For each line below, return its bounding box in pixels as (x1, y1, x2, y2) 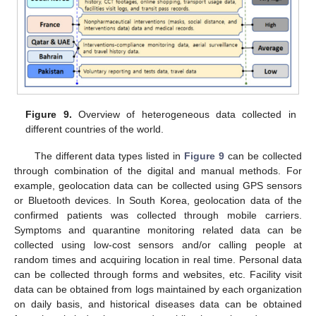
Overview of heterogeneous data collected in (71, 108, 296, 120)
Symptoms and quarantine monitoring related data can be (14, 224, 302, 236)
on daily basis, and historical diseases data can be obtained (14, 298, 302, 310)
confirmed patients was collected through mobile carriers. (14, 209, 302, 221)
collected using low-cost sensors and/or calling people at (14, 238, 302, 250)
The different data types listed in (34, 150, 185, 162)
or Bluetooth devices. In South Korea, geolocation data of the (14, 194, 302, 206)
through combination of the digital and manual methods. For (14, 164, 302, 176)
